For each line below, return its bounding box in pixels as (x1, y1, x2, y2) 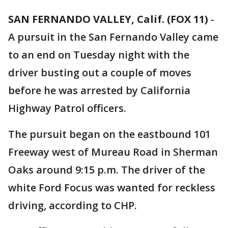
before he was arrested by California (8, 83, 190, 97)
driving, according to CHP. (8, 198, 139, 212)
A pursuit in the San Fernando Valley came (8, 30, 218, 44)
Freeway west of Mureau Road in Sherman (8, 145, 218, 159)
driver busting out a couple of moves (8, 66, 191, 79)
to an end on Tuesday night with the (8, 48, 189, 62)
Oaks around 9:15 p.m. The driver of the (8, 163, 205, 177)
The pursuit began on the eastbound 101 (8, 127, 211, 141)
